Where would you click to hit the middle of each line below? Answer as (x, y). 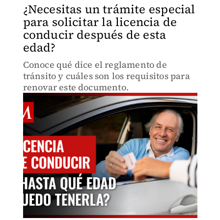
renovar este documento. (76, 87)
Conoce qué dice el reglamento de (95, 65)
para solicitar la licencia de (100, 22)
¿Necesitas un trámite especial (109, 9)
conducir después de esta (95, 35)
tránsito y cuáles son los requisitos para (106, 76)
